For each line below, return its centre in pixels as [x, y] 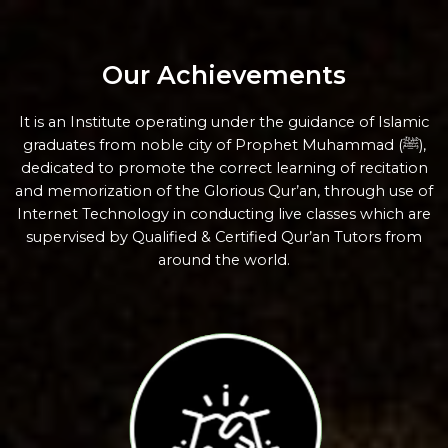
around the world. [224, 260]
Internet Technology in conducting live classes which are [224, 214]
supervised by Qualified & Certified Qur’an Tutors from [224, 237]
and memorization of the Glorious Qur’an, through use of [224, 191]
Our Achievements [224, 75]
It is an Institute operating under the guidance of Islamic [224, 122]
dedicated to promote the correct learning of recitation [224, 168]
